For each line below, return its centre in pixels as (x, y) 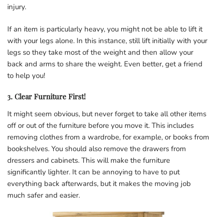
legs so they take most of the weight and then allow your (100, 52)
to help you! (26, 75)
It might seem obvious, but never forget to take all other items (107, 114)
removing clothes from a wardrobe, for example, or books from (108, 137)
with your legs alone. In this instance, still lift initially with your (107, 40)
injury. (17, 7)
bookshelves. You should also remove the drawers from (97, 148)
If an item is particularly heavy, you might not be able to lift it (105, 29)
